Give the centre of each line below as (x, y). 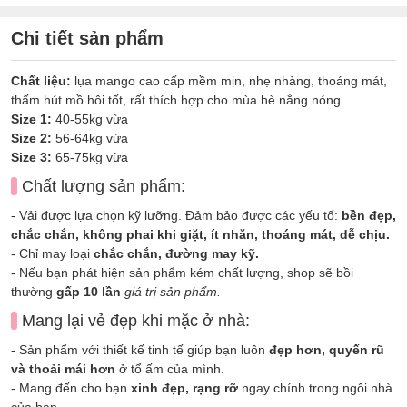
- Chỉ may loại (52, 253)
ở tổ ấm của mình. (170, 368)
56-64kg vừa (90, 138)
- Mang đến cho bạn (71, 387)
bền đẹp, (369, 215)
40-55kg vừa (90, 119)
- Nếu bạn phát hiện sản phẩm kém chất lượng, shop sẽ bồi (182, 272)
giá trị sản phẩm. (173, 291)
